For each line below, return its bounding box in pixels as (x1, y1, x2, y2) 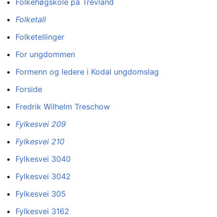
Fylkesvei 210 (15, 137, 64, 147)
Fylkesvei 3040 (15, 154, 71, 164)
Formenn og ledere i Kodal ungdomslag (15, 67, 159, 77)
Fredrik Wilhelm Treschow (15, 102, 110, 112)
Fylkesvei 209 (15, 119, 66, 129)
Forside (15, 84, 42, 94)
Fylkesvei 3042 (15, 171, 71, 182)
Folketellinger (15, 32, 64, 42)
